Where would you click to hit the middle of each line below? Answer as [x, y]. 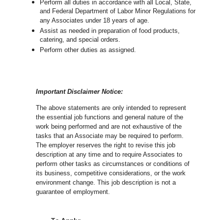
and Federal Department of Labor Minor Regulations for [118, 12]
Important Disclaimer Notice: [80, 92]
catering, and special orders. [80, 40]
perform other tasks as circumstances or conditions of [113, 164]
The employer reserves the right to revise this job [106, 145]
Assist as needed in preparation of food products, [110, 31]
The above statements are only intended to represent [111, 108]
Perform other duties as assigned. [88, 50]
